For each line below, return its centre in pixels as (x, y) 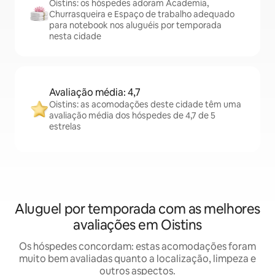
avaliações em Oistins (137, 225)
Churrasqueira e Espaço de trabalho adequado (142, 14)
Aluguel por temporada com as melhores (137, 209)
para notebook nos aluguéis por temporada (135, 25)
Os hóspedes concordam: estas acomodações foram (137, 246)
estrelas (65, 126)
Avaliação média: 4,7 (95, 92)
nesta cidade (75, 36)
